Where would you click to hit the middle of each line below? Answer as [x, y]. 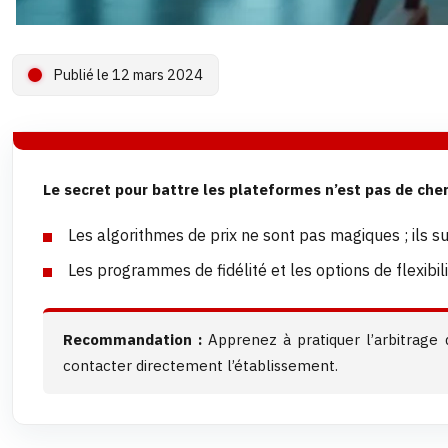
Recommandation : [133, 339]
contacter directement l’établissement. [200, 365]
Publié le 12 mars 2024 [128, 74]
